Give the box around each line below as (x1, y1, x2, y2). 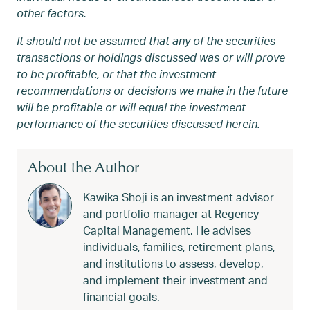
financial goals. (83, 289, 160, 304)
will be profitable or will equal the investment (17, 100, 246, 115)
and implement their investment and (83, 273, 268, 288)
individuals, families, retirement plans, (83, 239, 275, 255)
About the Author (28, 161, 139, 177)
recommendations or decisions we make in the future (17, 83, 288, 98)
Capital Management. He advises (83, 223, 251, 238)
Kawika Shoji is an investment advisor (83, 190, 274, 205)
